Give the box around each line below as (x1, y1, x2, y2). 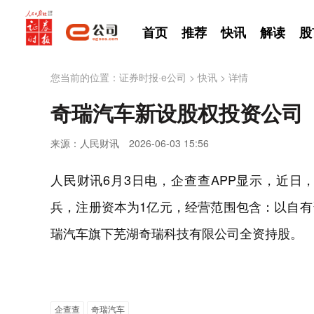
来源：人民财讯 (50, 136, 119, 150)
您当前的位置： (50, 70, 119, 84)
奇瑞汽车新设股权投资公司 (50, 97, 303, 128)
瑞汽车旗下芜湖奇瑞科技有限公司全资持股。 (50, 224, 303, 242)
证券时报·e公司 (119, 70, 186, 84)
